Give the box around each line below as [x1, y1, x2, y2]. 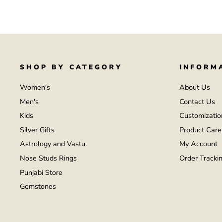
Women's [20, 82, 50, 92]
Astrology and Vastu [20, 139, 85, 149]
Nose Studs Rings [20, 153, 77, 164]
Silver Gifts [20, 124, 55, 135]
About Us [179, 82, 210, 92]
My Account [179, 139, 218, 149]
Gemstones [20, 181, 56, 192]
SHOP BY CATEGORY [20, 62, 123, 72]
